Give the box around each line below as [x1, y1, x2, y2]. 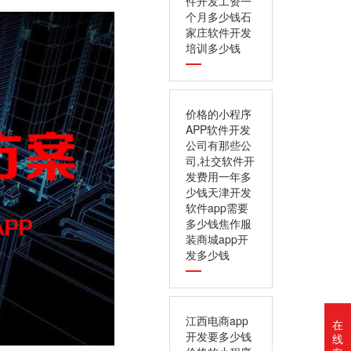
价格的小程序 [186, 106, 251, 121]
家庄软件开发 [186, 24, 251, 40]
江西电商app [186, 313, 248, 328]
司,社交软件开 [186, 153, 255, 168]
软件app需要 [186, 200, 248, 215]
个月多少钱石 [186, 9, 251, 24]
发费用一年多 [186, 168, 251, 184]
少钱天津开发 [186, 184, 251, 200]
